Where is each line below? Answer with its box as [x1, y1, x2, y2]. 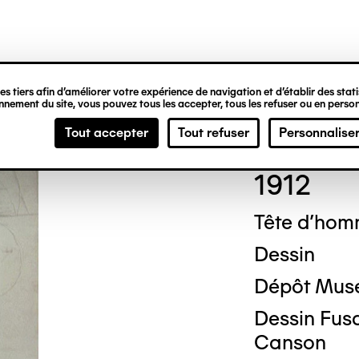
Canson [253, 330, 326, 354]
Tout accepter [65, 125, 148, 140]
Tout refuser [178, 125, 249, 140]
